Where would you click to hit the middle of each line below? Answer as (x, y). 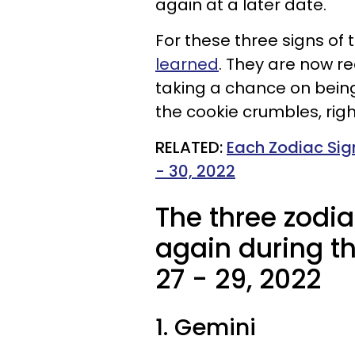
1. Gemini (206, 327)
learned (187, 64)
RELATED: (191, 147)
